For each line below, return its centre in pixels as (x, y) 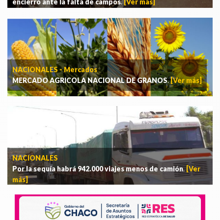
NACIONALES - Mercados (55, 70)
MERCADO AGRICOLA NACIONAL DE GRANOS (90, 81)
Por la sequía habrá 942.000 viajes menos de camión (98, 169)
